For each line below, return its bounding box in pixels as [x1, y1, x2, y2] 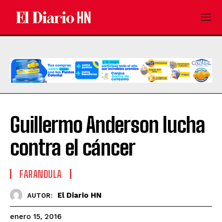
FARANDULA [19, 168, 62, 180]
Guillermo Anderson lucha [10, 112, 205, 138]
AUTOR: [27, 191, 53, 199]
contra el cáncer [10, 135, 135, 161]
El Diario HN [57, 190, 102, 200]
